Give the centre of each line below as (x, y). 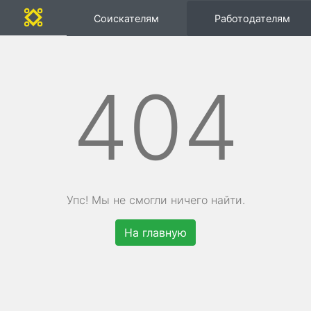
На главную (155, 233)
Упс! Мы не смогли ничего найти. (155, 200)
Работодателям (253, 18)
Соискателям (127, 18)
